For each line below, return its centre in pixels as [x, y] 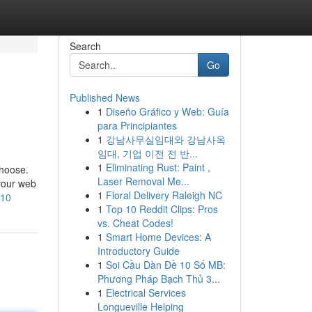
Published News [104, 97]
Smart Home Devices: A [158, 237]
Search [85, 46]
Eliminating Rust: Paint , [158, 167]
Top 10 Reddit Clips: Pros [162, 209]
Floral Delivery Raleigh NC [164, 195]
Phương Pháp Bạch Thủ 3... [158, 279]
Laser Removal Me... [143, 181]
